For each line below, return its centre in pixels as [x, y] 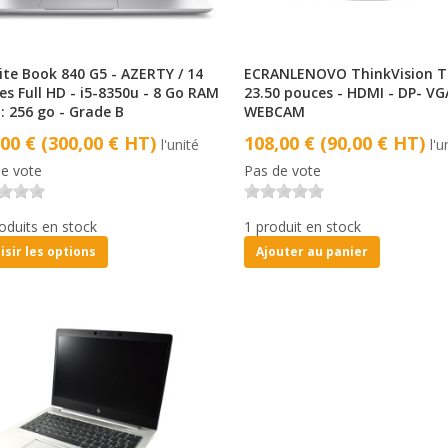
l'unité [180, 144]
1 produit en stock [303, 226]
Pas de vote [283, 170]
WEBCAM [275, 111]
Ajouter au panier [312, 251]
